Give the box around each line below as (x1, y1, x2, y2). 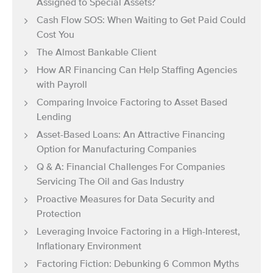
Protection (37, 209, 81, 219)
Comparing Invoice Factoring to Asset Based (37, 97, 227, 108)
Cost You (37, 30, 74, 40)
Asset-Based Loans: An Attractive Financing (37, 130, 225, 140)
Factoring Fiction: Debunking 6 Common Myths (37, 259, 239, 269)
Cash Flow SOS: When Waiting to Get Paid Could (37, 15, 246, 26)
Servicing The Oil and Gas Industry (37, 177, 184, 187)
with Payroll (37, 80, 87, 90)
